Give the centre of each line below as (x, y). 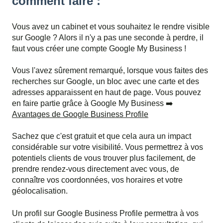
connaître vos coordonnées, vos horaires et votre (97, 180)
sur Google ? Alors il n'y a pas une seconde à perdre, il (108, 37)
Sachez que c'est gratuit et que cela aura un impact (102, 136)
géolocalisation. (40, 191)
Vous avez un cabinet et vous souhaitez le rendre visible (111, 26)
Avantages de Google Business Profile (80, 114)
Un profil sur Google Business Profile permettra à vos (105, 213)
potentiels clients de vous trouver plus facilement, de (104, 158)
